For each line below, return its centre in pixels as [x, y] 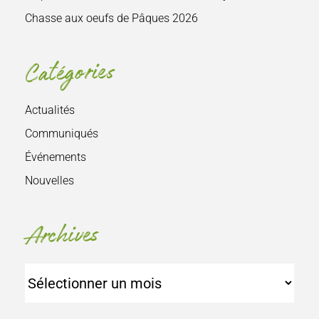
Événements [56, 157]
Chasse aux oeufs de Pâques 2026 [111, 19]
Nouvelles [49, 181]
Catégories [69, 73]
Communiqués [62, 134]
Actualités [50, 110]
